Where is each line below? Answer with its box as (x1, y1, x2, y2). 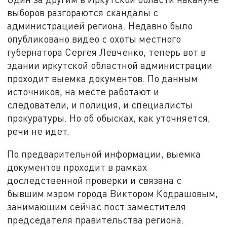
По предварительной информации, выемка (7, 148, 201, 160)
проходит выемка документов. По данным (7, 72, 198, 84)
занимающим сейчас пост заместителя (7, 201, 186, 213)
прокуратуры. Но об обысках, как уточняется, (7, 111, 211, 124)
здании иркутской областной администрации (7, 59, 213, 71)
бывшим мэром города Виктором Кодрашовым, (7, 187, 218, 200)
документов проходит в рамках (7, 161, 147, 173)
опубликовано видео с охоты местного (7, 32, 181, 45)
